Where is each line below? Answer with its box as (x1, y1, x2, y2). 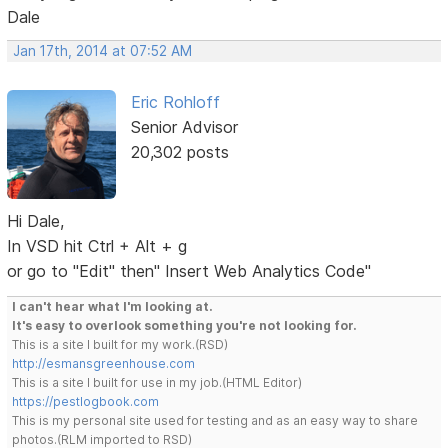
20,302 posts (130, 142, 229, 163)
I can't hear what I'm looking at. (12, 298, 214, 314)
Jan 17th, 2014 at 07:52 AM (13, 43, 193, 60)
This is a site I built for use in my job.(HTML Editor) (12, 374, 303, 390)
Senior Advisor (130, 117, 238, 138)
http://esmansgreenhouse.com (12, 355, 196, 371)
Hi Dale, (7, 210, 65, 231)
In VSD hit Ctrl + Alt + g (7, 235, 188, 256)
